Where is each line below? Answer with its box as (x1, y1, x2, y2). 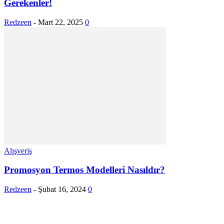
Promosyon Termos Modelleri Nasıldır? (4, 164, 165, 175)
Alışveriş (4, 146, 32, 155)
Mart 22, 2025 (38, 17, 83, 26)
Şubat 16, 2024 (38, 185, 86, 193)
